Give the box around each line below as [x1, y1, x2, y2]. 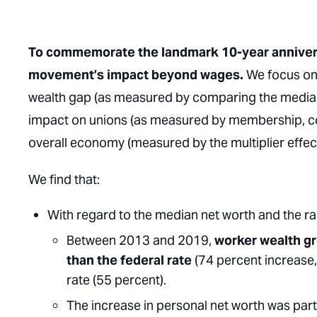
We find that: [28, 171, 100, 188]
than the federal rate [67, 252, 192, 268]
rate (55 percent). [67, 272, 166, 288]
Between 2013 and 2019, [67, 232, 214, 248]
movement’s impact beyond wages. [28, 67, 243, 83]
